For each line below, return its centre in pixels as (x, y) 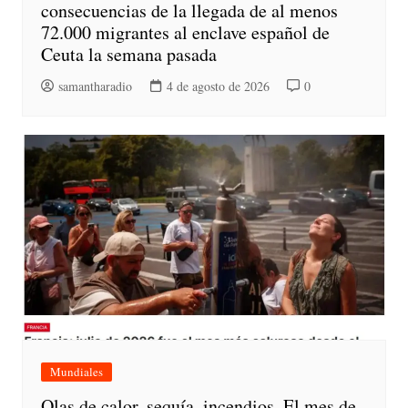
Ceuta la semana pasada (128, 55)
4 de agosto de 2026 (218, 87)
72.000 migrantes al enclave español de (185, 33)
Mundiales (76, 372)
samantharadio (95, 87)
